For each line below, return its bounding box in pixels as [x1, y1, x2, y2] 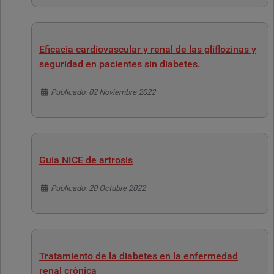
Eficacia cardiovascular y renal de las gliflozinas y [39, 43, 256, 55]
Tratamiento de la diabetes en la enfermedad [39, 250, 238, 262]
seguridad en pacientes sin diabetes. [39, 58, 200, 70]
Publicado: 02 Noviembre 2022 [51, 87, 156, 97]
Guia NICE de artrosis [39, 154, 133, 166]
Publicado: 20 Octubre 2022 [51, 183, 146, 193]
